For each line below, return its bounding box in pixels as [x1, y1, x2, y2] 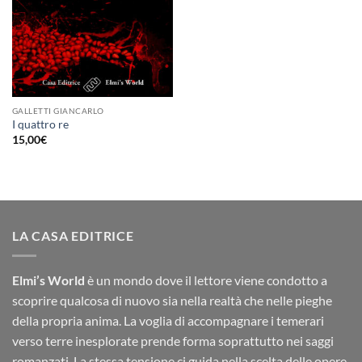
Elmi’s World [12, 271, 85, 288]
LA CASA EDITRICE [12, 228, 134, 244]
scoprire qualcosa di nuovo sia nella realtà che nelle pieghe [12, 292, 332, 308]
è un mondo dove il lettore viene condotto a [85, 271, 327, 288]
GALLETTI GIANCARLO [11, 105, 104, 116]
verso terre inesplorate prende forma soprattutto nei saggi [12, 332, 334, 348]
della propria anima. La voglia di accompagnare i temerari [12, 312, 324, 328]
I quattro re [11, 118, 69, 132]
